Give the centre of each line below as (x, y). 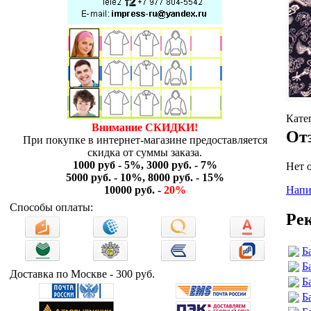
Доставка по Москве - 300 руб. (82, 274)
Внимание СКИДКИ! (145, 127)
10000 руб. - (134, 190)
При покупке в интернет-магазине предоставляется (145, 140)
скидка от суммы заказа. (145, 152)
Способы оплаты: (51, 207)
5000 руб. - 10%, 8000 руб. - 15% (145, 177)
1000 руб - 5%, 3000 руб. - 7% (145, 165)
